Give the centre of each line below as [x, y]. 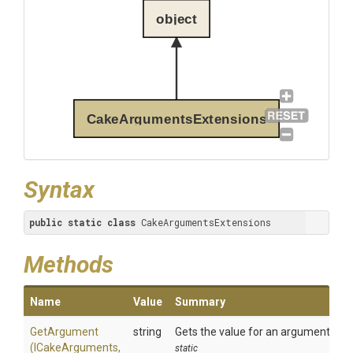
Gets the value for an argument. [254, 332]
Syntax [59, 190]
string [147, 332]
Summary [200, 302]
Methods [69, 264]
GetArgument [64, 332]
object [176, 19]
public [46, 222]
